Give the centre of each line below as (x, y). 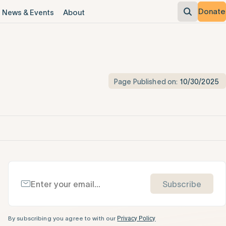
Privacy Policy (136, 218)
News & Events (28, 13)
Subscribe (182, 184)
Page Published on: (147, 81)
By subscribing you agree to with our (63, 218)
